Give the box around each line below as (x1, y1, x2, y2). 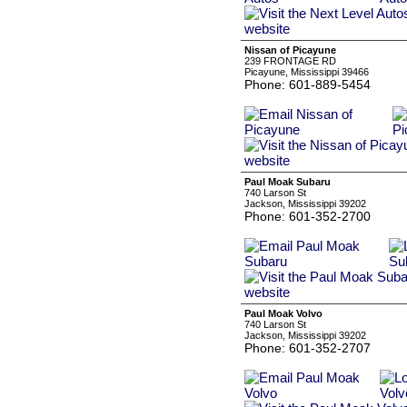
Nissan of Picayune (244, 45, 336, 55)
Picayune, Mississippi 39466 (244, 66, 369, 77)
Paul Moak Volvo (244, 308, 323, 319)
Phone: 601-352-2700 (244, 209, 371, 223)
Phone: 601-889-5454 (244, 77, 371, 92)
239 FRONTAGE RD (244, 55, 336, 66)
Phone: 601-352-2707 (244, 341, 371, 355)
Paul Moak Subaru (244, 176, 331, 187)
